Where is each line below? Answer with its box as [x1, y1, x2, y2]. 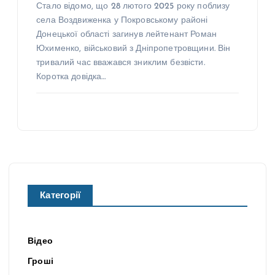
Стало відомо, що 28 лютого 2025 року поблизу [36, 1, 230, 11]
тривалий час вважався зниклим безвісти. [36, 58, 205, 68]
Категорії [40, 192, 81, 201]
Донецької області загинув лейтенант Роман [36, 29, 217, 39]
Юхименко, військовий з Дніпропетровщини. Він [36, 44, 231, 53]
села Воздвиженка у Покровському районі [36, 15, 208, 25]
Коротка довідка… [36, 72, 106, 82]
